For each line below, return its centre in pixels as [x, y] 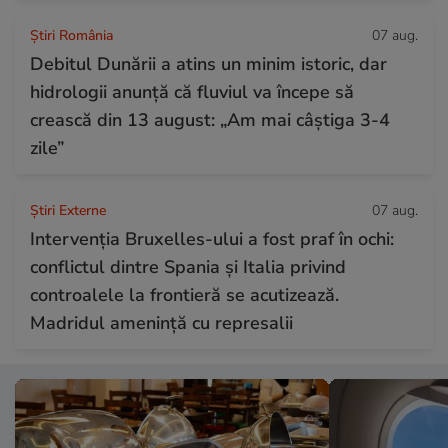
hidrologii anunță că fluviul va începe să [192, 91]
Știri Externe [68, 210]
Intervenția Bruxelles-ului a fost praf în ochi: [212, 238]
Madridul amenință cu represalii [161, 322]
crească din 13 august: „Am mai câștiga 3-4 [210, 119]
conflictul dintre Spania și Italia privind [188, 266]
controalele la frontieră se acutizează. [184, 294]
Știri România [71, 35]
